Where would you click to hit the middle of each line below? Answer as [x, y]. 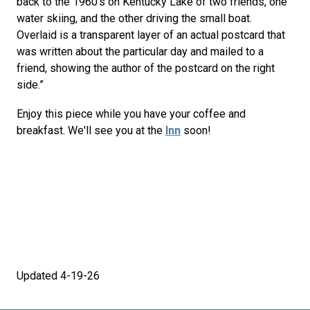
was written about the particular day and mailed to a [140, 52]
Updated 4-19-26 [58, 276]
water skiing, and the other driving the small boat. [134, 18]
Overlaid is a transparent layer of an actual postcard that [151, 35]
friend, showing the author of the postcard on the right [146, 68]
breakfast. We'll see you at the [91, 130]
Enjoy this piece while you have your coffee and [131, 114]
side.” [30, 85]
